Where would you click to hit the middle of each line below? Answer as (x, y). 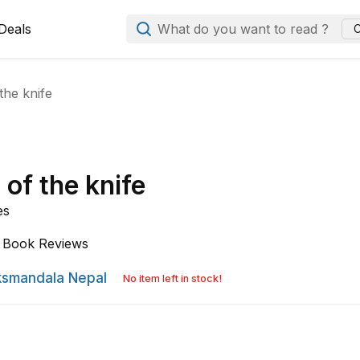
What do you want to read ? (243, 29)
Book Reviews (46, 243)
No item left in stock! (173, 278)
